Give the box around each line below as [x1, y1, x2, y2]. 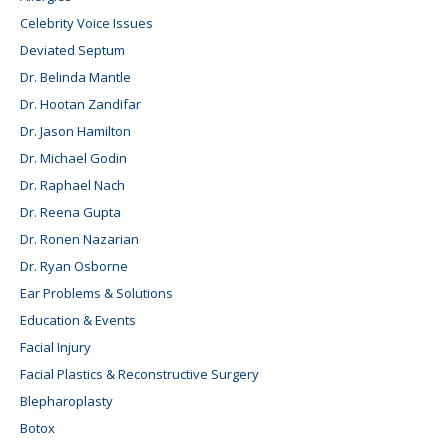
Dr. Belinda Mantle [20, 68, 131, 87]
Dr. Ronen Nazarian [20, 230, 139, 249]
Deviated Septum [20, 41, 125, 60]
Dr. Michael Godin [20, 149, 127, 168]
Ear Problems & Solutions [20, 284, 173, 303]
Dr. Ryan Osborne [20, 257, 128, 276]
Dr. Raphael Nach [20, 176, 125, 195]
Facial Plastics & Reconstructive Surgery [20, 365, 259, 384]
